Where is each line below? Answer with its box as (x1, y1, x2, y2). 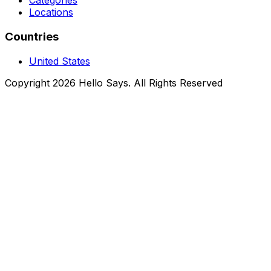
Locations (29, 6, 73, 19)
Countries (5, 30, 59, 44)
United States (29, 54, 90, 67)
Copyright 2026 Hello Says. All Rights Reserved (5, 76, 223, 89)
